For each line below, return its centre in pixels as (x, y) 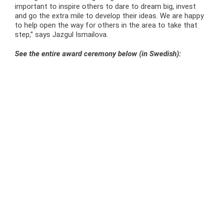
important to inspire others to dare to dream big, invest (105, 7)
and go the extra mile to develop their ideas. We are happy (109, 16)
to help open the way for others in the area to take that (106, 25)
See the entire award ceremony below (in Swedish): (98, 54)
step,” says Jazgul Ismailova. (61, 35)
